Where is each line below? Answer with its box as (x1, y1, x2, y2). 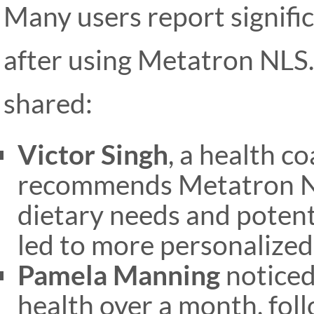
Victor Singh (18, 137, 168, 171)
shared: (4, 86, 93, 120)
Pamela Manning (18, 258, 220, 292)
